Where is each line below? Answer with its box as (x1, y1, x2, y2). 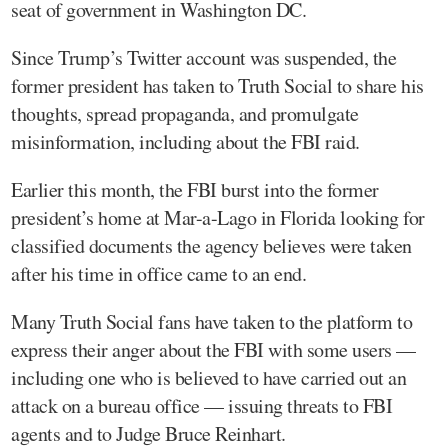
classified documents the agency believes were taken (11, 231, 412, 259)
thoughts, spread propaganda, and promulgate (11, 99, 359, 127)
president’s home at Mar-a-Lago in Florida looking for (11, 203, 425, 231)
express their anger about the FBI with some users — (11, 335, 416, 363)
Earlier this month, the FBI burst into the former (11, 175, 379, 203)
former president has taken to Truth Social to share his (11, 71, 424, 99)
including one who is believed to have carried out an (11, 363, 406, 391)
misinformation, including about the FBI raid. (11, 127, 360, 155)
